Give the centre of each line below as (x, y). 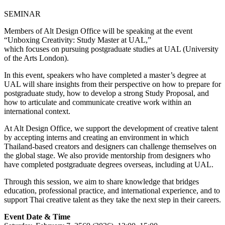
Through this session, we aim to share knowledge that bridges (101, 181)
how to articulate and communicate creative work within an (98, 102)
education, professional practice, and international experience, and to (112, 190)
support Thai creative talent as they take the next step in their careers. (113, 199)
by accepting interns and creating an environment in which (96, 137)
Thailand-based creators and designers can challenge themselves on (110, 146)
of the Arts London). (36, 58)
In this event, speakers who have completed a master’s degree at (105, 75)
